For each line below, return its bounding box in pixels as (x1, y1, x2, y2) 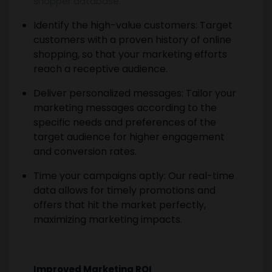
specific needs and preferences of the (33, 115, 216, 129)
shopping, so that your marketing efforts (33, 47, 227, 61)
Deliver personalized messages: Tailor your (33, 86, 236, 100)
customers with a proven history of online (33, 32, 231, 47)
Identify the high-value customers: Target (33, 18, 233, 32)
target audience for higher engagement (33, 129, 225, 144)
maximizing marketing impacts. (33, 212, 182, 226)
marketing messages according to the (33, 100, 217, 115)
